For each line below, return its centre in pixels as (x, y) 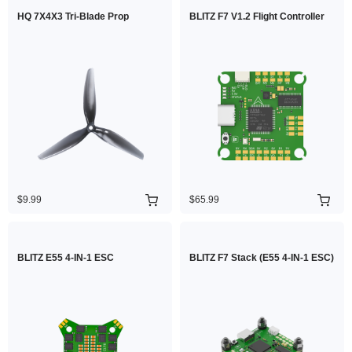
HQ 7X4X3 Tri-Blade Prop (73, 16)
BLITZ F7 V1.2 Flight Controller (257, 16)
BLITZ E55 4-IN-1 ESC (66, 258)
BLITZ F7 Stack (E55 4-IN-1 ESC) (262, 258)
